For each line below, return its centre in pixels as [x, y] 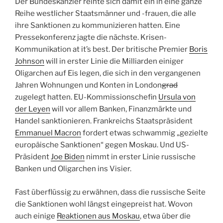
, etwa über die [165, 216]
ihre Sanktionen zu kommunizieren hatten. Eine [98, 26]
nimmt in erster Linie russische [140, 157]
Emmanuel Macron [48, 133]
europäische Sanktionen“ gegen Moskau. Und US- [102, 145]
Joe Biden [68, 157]
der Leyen [33, 109]
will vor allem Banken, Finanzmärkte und [121, 109]
